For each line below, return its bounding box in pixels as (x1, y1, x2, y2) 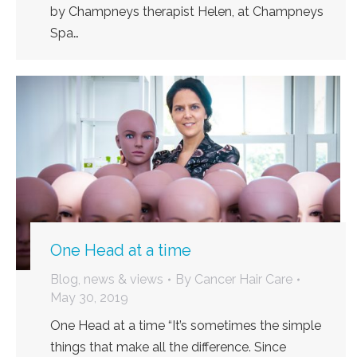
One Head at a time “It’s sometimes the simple (50, 318, 321, 334)
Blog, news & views (50, 272, 163, 288)
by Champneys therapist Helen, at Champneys (50, 4, 324, 20)
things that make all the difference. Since (50, 339, 286, 355)
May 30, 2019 (50, 290, 128, 306)
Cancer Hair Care (194, 272, 292, 288)
